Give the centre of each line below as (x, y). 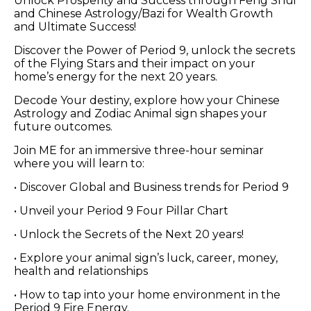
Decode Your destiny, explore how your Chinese (147, 101)
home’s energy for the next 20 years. (116, 77)
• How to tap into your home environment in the (147, 295)
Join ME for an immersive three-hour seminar (139, 151)
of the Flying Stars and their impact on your (135, 64)
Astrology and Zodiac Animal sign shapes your (141, 114)
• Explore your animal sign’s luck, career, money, (146, 258)
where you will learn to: (79, 164)
